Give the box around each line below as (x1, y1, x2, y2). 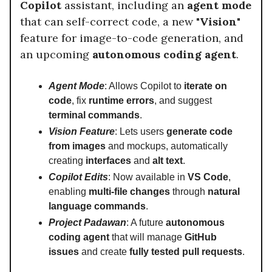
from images (49, 140, 106, 151)
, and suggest (154, 95, 212, 106)
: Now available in (108, 171, 188, 182)
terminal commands (49, 109, 140, 120)
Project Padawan (49, 217, 126, 228)
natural (208, 186, 240, 197)
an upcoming (20, 47, 92, 61)
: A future (126, 217, 166, 228)
